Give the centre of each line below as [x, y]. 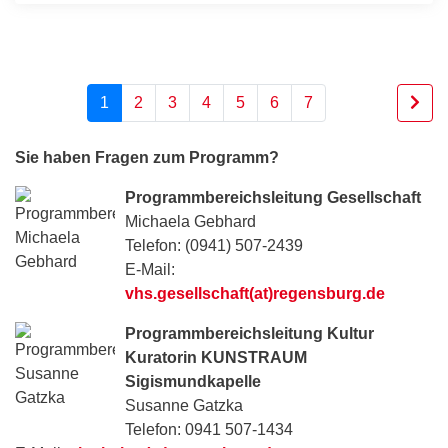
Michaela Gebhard [190, 221]
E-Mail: [150, 269]
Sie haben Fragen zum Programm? [147, 157]
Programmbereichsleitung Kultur [249, 333]
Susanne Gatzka [184, 405]
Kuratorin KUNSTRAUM [216, 357]
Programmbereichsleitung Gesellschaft [273, 197]
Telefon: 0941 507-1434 [209, 429]
